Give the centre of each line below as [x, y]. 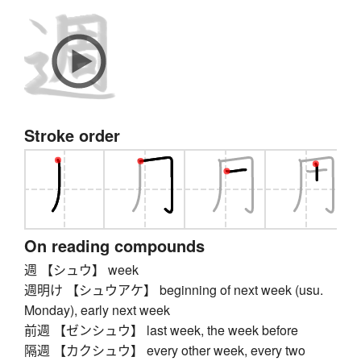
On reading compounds [114, 246]
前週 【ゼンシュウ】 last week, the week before [161, 330]
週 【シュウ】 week [81, 270]
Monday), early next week [97, 310]
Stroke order [72, 135]
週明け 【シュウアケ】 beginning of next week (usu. [174, 290]
